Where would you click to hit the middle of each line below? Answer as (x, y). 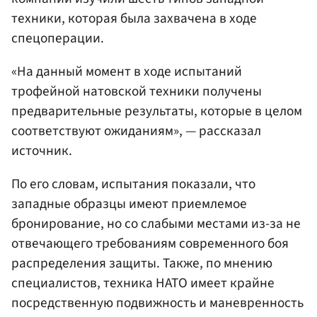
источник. (42, 150)
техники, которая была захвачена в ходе (134, 18)
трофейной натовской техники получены (137, 91)
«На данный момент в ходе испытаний (127, 71)
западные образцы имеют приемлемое (129, 203)
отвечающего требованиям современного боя (150, 243)
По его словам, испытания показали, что (133, 184)
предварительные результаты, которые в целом (157, 111)
